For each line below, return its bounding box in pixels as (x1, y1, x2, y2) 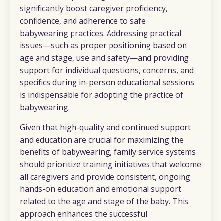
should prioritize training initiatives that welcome (20, 158, 201, 170)
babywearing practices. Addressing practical (20, 27, 181, 38)
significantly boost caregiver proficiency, (20, 2, 168, 14)
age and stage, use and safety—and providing (20, 52, 189, 63)
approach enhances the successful (20, 208, 147, 219)
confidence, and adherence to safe (20, 15, 146, 26)
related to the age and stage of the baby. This (20, 195, 188, 207)
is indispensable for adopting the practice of (20, 89, 183, 100)
